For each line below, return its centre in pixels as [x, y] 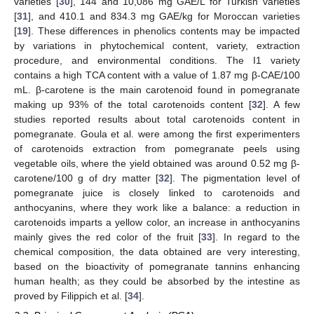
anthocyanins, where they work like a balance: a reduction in [157, 207]
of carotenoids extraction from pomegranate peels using [157, 148]
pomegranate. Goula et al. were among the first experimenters [157, 134]
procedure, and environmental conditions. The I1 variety [157, 60]
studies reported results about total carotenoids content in [157, 119]
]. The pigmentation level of [235, 178]
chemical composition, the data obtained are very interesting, [157, 251]
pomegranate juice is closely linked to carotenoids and [157, 192]
